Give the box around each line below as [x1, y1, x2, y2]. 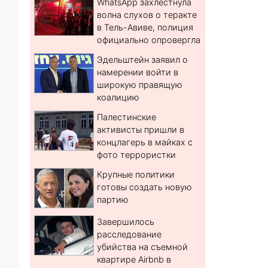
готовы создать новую [97, 182, 193, 193]
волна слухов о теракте [97, 10, 197, 20]
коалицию [97, 92, 140, 103]
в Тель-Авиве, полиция [97, 22, 194, 33]
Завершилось [97, 217, 155, 227]
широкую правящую [97, 80, 183, 90]
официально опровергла [97, 35, 201, 45]
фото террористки [97, 150, 176, 160]
